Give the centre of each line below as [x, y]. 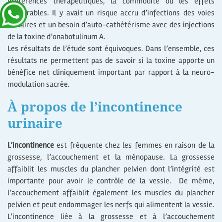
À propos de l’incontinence [95, 106]
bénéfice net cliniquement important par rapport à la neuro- [111, 72]
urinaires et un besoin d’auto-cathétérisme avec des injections [111, 25]
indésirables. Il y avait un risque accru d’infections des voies [111, 13]
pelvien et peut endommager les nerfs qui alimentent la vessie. [111, 205]
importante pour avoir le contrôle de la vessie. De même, [111, 181]
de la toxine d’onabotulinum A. [56, 36]
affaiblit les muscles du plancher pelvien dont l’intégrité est [111, 169]
